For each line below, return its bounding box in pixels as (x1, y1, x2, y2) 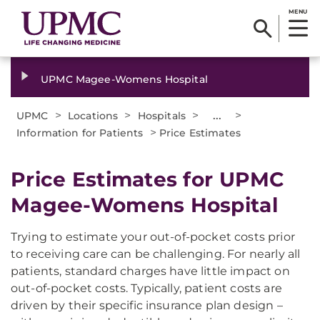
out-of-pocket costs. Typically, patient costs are (11, 281, 282, 295)
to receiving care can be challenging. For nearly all (11, 247, 301, 261)
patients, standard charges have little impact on (11, 264, 290, 278)
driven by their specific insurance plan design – (11, 299, 283, 312)
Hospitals (137, 109, 186, 122)
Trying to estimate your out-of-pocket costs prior (11, 230, 295, 244)
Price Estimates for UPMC (11, 167, 285, 191)
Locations (68, 109, 119, 122)
